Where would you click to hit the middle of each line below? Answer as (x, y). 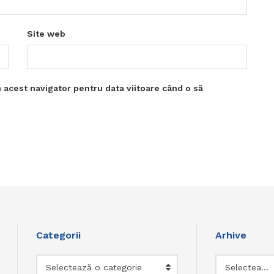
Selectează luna (265, 268)
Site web (46, 34)
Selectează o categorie (94, 268)
